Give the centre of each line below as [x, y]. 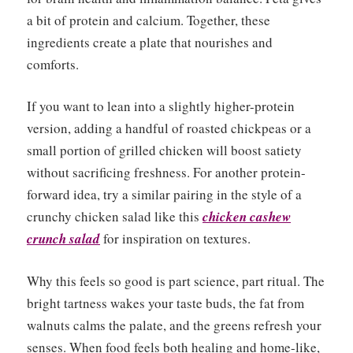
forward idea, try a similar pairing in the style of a [164, 195]
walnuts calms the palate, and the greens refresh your [174, 325]
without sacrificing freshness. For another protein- [166, 173]
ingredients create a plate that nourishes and [150, 42]
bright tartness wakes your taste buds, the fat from [165, 303]
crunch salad [63, 239]
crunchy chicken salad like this [115, 217]
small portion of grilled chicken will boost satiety [164, 150]
